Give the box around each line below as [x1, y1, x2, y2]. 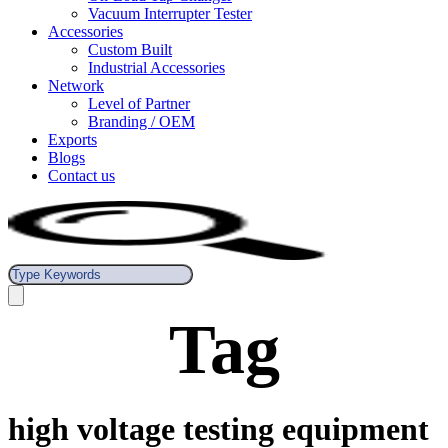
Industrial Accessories [88, 59, 225, 76]
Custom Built [88, 41, 172, 58]
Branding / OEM [88, 113, 195, 130]
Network [48, 77, 104, 94]
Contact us [48, 167, 115, 184]
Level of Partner [88, 95, 190, 112]
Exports [48, 131, 97, 148]
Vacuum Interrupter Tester [88, 5, 252, 22]
